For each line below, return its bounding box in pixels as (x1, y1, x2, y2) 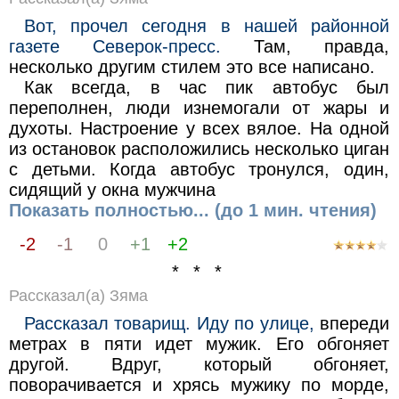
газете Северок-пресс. (8, 36, 221, 56)
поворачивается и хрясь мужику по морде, (8, 374, 390, 395)
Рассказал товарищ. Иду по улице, (24, 313, 314, 333)
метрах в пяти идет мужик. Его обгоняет (8, 333, 390, 354)
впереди (313, 313, 390, 333)
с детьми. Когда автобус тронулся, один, (8, 159, 390, 179)
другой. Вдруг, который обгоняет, (8, 354, 390, 374)
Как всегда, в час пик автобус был (24, 77, 390, 97)
